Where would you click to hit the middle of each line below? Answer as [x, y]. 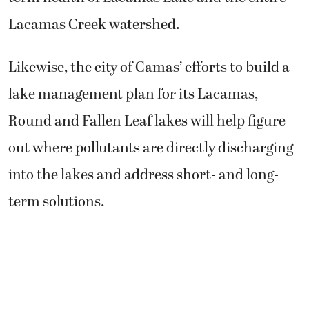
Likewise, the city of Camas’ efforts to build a [149, 67]
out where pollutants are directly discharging [151, 148]
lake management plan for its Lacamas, [133, 94]
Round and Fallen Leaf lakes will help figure [147, 121]
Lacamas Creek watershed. [96, 25]
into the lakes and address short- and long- [143, 175]
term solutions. [58, 202]
